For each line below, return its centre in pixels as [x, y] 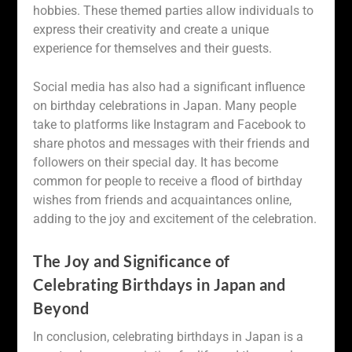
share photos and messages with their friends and [172, 144]
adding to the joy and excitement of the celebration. [175, 219]
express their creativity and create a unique [151, 29]
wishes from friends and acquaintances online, [163, 200]
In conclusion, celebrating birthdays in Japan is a [169, 336]
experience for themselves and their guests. [153, 48]
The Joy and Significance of [132, 260]
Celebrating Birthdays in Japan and [159, 284]
